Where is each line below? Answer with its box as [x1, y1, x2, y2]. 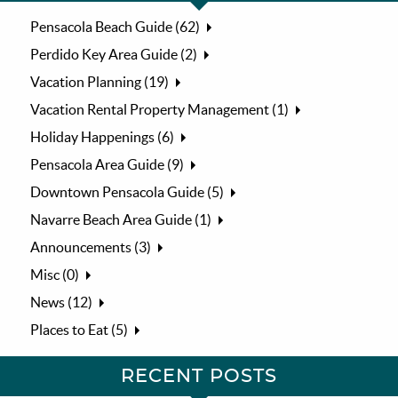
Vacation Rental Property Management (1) [30, 101, 290, 118]
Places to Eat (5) [30, 322, 129, 338]
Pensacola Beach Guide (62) [30, 19, 201, 36]
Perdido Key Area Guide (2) [30, 46, 198, 63]
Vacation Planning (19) [30, 74, 170, 91]
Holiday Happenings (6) [30, 129, 175, 146]
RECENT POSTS [120, 367, 278, 386]
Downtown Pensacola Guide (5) [30, 184, 225, 201]
